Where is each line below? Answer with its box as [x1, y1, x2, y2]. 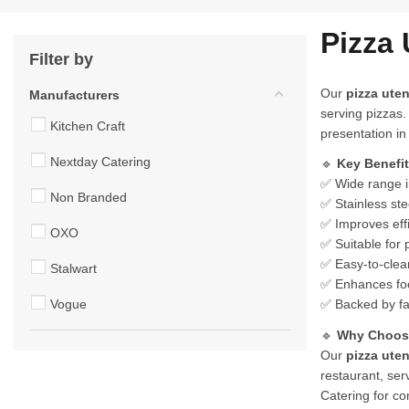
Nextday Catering [50, 153, 151, 169]
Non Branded [50, 189, 127, 204]
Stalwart [50, 260, 97, 276]
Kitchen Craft [50, 118, 125, 133]
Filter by [29, 49, 93, 68]
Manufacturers [29, 87, 120, 102]
